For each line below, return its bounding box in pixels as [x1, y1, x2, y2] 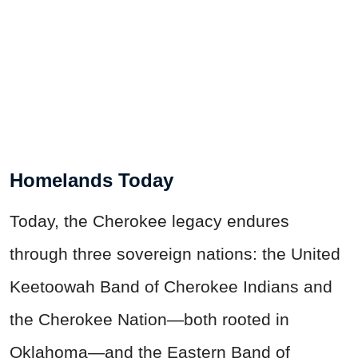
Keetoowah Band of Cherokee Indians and [10, 277, 332, 296]
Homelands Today [10, 169, 173, 192]
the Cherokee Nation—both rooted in [10, 310, 289, 329]
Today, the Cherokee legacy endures [10, 212, 289, 231]
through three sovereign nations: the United [10, 245, 340, 264]
